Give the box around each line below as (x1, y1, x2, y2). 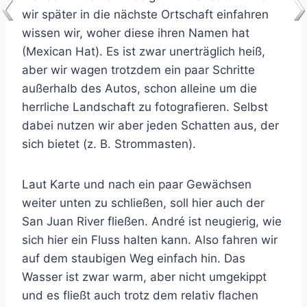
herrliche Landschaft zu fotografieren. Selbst (22, 100, 268, 114)
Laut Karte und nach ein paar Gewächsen (22, 177, 251, 192)
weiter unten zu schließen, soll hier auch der (22, 196, 265, 210)
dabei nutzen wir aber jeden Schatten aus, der (22, 119, 279, 133)
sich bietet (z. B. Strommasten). (22, 137, 196, 151)
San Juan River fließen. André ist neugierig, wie (22, 214, 282, 229)
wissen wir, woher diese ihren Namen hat (22, 26, 249, 40)
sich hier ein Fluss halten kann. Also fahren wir (22, 233, 278, 247)
